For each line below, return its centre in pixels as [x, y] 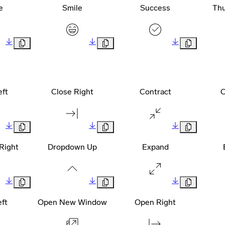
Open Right [155, 202]
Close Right [72, 92]
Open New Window [72, 202]
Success [155, 8]
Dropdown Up [72, 147]
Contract [155, 92]
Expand [155, 147]
